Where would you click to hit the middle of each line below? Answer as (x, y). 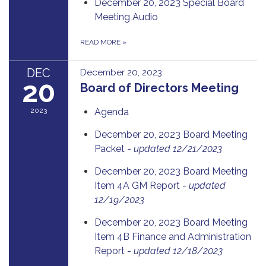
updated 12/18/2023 (178, 251)
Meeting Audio (126, 17)
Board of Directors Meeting (159, 88)
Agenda (112, 112)
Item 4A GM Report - (142, 185)
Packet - (114, 148)
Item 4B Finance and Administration (173, 236)
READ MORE (101, 42)
